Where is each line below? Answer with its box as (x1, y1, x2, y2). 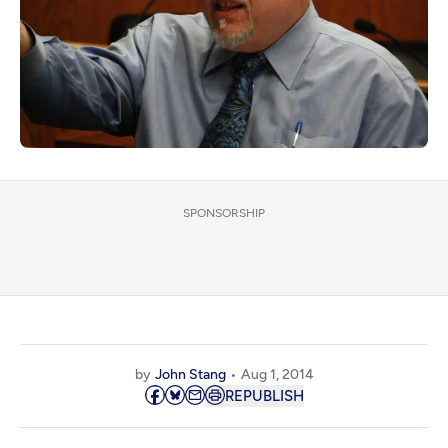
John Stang (154, 365, 226, 383)
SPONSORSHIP (183, 205, 265, 220)
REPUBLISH (224, 386, 304, 405)
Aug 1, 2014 (240, 365, 314, 383)
